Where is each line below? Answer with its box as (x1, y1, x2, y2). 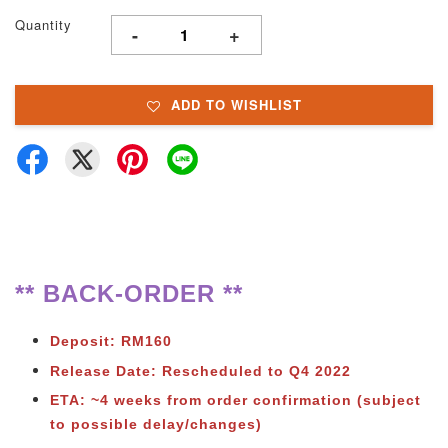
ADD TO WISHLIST (170, 95, 302, 115)
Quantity (15, 15, 72, 35)
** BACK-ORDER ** (15, 280, 243, 308)
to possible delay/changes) (50, 415, 262, 432)
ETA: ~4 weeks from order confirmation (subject (50, 391, 421, 408)
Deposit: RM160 (50, 333, 172, 350)
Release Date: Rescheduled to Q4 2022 (50, 362, 351, 379)
